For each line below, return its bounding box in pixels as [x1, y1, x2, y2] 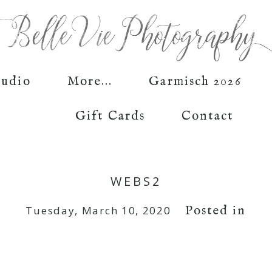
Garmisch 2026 [149, 73, 242, 90]
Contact [182, 107, 233, 124]
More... [67, 73, 113, 90]
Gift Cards [75, 107, 146, 124]
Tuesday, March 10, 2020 [25, 203, 171, 218]
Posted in [185, 203, 246, 220]
